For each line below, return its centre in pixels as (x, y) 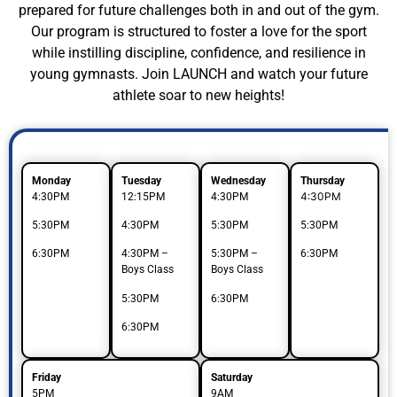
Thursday (323, 180)
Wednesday (238, 180)
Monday (51, 180)
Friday (47, 377)
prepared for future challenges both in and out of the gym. (198, 11)
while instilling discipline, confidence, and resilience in (198, 53)
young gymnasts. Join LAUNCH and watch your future (198, 74)
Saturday (232, 377)
